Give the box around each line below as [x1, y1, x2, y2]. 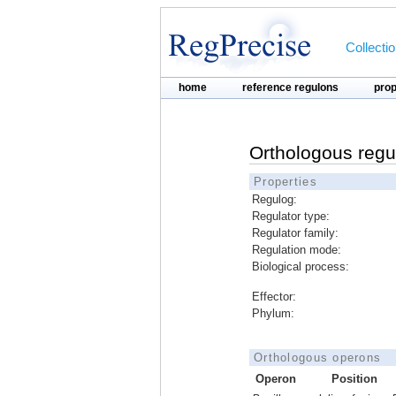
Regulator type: [252, 209, 330, 223]
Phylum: [252, 307, 294, 320]
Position [331, 372, 377, 385]
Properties [254, 175, 317, 188]
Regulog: [252, 193, 297, 206]
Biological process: [252, 260, 349, 273]
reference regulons [242, 82, 339, 93]
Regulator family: [252, 226, 339, 240]
